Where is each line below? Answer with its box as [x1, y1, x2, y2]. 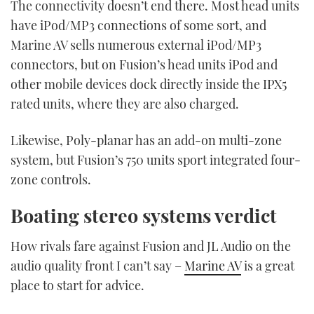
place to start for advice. [11, 276, 144, 294]
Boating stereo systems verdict [11, 202, 277, 228]
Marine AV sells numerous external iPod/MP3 [11, 36, 261, 54]
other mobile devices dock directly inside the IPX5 [11, 76, 287, 93]
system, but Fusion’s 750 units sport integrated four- [11, 151, 301, 168]
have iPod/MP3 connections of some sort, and [11, 17, 266, 34]
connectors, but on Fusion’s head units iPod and [11, 56, 278, 74]
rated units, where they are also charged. [11, 95, 239, 113]
